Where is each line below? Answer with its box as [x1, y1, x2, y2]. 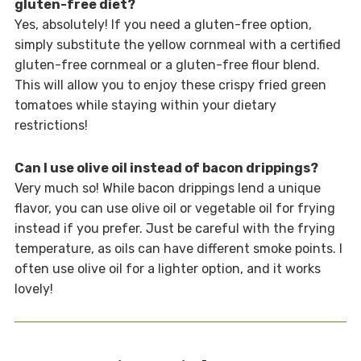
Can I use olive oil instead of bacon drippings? [14, 160, 318, 176]
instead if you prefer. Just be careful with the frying [14, 220, 335, 236]
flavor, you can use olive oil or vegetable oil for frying [14, 200, 335, 216]
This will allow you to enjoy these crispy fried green [14, 77, 326, 93]
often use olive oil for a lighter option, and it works [14, 260, 321, 276]
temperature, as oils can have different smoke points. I [14, 240, 342, 256]
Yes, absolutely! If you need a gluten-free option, [14, 16, 312, 32]
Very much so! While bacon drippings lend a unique [14, 180, 321, 196]
